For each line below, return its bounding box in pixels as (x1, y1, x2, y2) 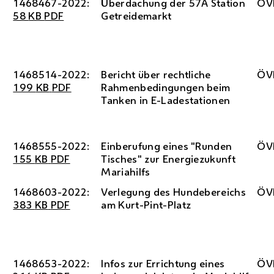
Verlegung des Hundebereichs (101, 185, 246, 199)
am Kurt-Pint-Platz (101, 198, 191, 212)
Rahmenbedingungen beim (101, 80, 231, 94)
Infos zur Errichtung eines (101, 256, 225, 270)
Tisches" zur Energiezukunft (101, 152, 236, 166)
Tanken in (101, 93, 151, 107)
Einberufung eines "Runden (101, 139, 232, 153)
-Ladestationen (156, 93, 231, 107)
